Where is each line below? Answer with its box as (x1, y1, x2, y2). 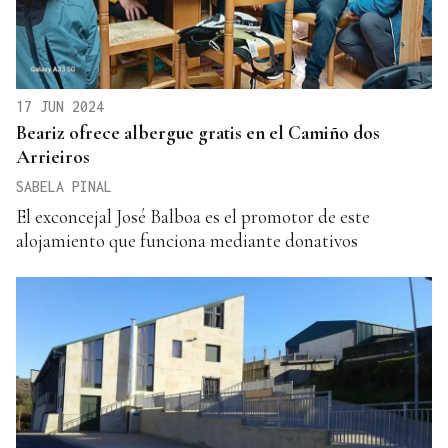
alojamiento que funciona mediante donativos (16, 229, 358, 253)
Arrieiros (16, 145, 90, 169)
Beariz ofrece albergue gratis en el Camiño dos (16, 121, 380, 145)
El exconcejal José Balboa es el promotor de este (16, 205, 370, 229)
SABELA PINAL (16, 178, 112, 196)
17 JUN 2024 (16, 98, 104, 116)
